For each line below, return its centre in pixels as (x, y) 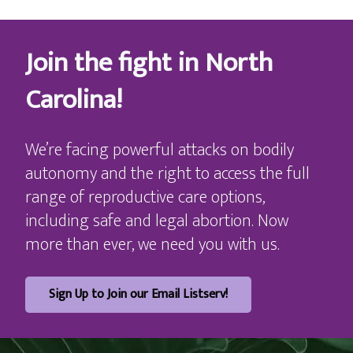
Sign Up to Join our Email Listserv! (138, 295)
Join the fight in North (149, 63)
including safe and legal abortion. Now (157, 221)
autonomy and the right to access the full (167, 174)
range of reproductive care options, (145, 198)
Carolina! (74, 100)
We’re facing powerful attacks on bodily (160, 150)
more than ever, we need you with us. (152, 245)
